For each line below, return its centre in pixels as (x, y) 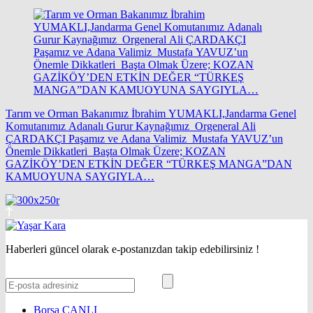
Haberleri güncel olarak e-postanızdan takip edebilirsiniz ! (132, 249)
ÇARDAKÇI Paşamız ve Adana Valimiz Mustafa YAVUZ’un (144, 139)
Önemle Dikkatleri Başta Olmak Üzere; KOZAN (116, 152)
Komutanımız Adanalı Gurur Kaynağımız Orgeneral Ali (131, 126)
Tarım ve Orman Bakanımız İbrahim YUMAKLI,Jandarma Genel (151, 114)
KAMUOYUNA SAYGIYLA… (80, 177)
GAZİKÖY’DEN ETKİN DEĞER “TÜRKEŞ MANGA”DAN (149, 164)
